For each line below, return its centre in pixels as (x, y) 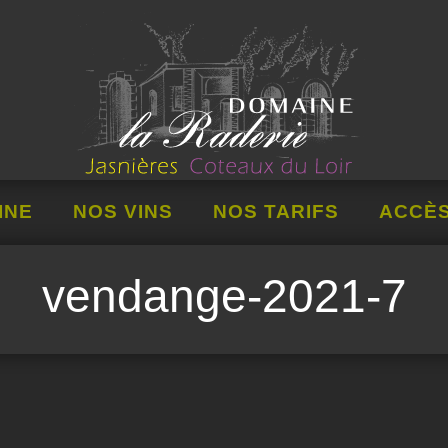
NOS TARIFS (275, 211)
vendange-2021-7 (224, 296)
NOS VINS (122, 211)
